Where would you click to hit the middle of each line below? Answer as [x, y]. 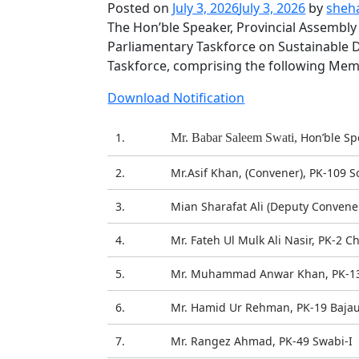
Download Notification [176, 98]
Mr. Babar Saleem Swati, [236, 137]
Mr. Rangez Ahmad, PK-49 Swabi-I [262, 341]
